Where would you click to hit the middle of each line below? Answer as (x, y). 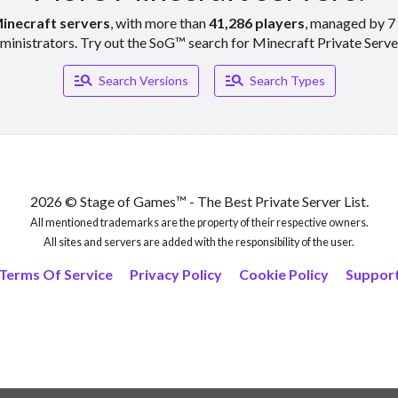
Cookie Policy (283, 275)
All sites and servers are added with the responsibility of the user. (199, 243)
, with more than (159, 22)
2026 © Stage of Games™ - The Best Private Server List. (199, 202)
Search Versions (143, 81)
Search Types (287, 81)
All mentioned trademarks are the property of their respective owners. (199, 223)
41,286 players (256, 22)
